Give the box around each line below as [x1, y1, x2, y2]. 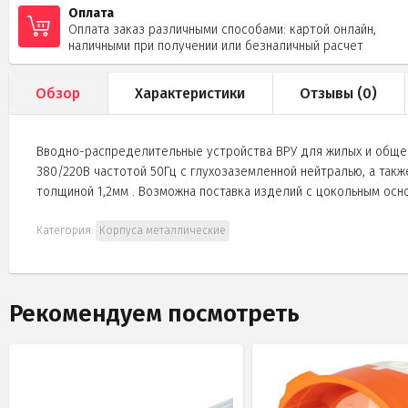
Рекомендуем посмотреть [9, 299, 300, 328]
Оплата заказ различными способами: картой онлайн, [68, 21, 376, 37]
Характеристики [135, 84, 245, 102]
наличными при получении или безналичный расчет [68, 37, 363, 54]
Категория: [36, 223, 96, 237]
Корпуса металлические [99, 223, 226, 237]
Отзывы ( [300, 84, 362, 102]
